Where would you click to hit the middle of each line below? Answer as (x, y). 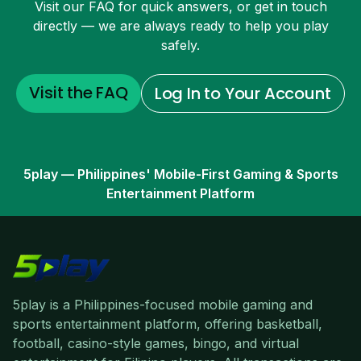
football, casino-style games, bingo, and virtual (156, 343)
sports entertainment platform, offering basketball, (168, 324)
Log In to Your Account (243, 93)
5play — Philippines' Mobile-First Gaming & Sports (180, 174)
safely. (180, 45)
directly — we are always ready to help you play (180, 25)
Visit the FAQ (79, 92)
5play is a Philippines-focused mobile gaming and (163, 304)
